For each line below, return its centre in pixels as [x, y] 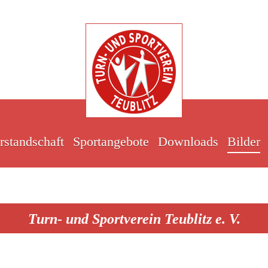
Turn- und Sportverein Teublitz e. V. [134, 219]
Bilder [243, 142]
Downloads [188, 142]
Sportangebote [111, 142]
